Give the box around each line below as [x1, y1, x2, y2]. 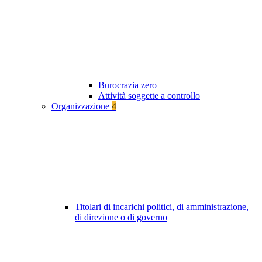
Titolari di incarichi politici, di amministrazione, [75, 202, 249, 212]
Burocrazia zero [98, 80, 157, 91]
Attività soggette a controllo [98, 91, 200, 101]
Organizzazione [51, 101, 112, 112]
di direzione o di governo [75, 212, 167, 223]
